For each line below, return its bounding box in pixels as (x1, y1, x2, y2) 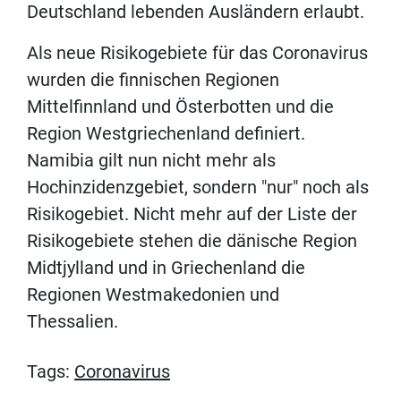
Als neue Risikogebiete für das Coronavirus (27, 41, 368, 64)
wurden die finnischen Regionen (27, 68, 279, 90)
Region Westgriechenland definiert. (27, 122, 305, 144)
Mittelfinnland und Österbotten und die (27, 95, 334, 117)
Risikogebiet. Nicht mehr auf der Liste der (27, 202, 357, 225)
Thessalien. (27, 310, 118, 332)
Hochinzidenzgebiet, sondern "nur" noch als (27, 175, 369, 198)
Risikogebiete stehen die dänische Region (27, 229, 357, 252)
